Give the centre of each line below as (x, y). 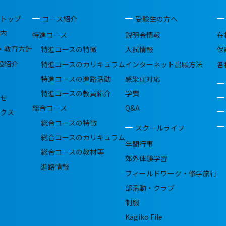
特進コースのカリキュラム (83, 64)
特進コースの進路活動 (76, 79)
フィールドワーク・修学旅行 (171, 173)
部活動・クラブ (150, 188)
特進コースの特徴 (69, 49)
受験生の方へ (156, 19)
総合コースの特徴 (69, 123)
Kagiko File (144, 217)
